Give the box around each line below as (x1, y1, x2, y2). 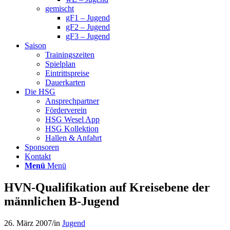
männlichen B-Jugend (4, 194, 119, 208)
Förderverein (45, 106, 87, 114)
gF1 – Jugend (66, 13, 110, 22)
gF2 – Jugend (66, 23, 110, 31)
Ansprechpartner (45, 97, 99, 105)
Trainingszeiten (45, 50, 94, 59)
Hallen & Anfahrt (45, 133, 102, 142)
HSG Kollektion (45, 124, 99, 133)
